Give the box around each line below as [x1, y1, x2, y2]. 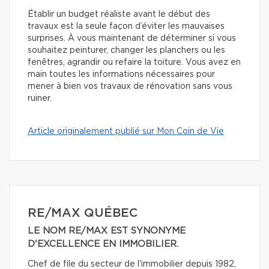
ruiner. [28, 94, 54, 103]
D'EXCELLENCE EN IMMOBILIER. [28, 239, 178, 249]
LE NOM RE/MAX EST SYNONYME [28, 226, 186, 235]
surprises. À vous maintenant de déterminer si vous [28, 34, 236, 43]
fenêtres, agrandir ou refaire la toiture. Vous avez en [28, 58, 241, 67]
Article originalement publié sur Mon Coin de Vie [28, 127, 224, 136]
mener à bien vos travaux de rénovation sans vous [28, 82, 232, 91]
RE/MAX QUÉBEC [28, 207, 138, 219]
